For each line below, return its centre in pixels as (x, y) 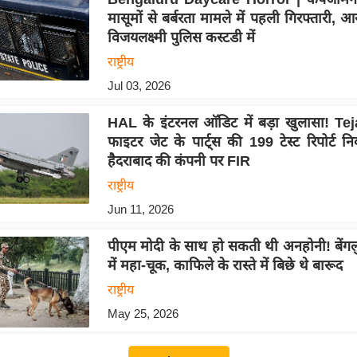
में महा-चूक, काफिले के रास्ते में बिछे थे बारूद (225, 266)
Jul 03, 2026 (139, 86)
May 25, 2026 (143, 314)
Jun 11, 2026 (140, 210)
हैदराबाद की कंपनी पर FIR (178, 161)
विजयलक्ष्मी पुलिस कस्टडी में (181, 38)
